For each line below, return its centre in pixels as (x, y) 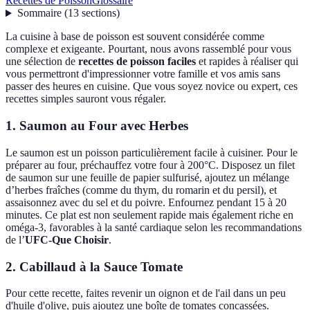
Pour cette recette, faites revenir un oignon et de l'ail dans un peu (146, 293)
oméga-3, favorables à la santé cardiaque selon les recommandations (154, 227)
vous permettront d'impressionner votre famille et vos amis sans (143, 74)
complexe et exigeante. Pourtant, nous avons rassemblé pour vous (148, 49)
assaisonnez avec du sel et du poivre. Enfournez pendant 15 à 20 (146, 202)
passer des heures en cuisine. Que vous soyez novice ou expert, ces (152, 86)
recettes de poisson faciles (137, 62)
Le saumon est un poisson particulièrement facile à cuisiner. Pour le (152, 152)
